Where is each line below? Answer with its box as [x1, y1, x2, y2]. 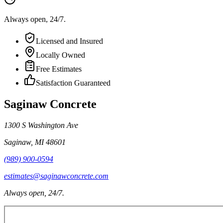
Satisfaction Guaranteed [36, 79, 111, 88]
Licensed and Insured [36, 37, 103, 46]
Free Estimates [36, 65, 82, 74]
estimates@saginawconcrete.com [4, 172, 109, 180]
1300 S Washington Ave [4, 121, 78, 129]
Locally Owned [36, 51, 85, 60]
